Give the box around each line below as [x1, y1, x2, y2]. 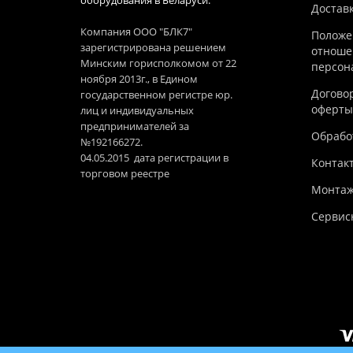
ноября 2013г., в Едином [80, 72, 198, 87]
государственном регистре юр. [80, 87, 232, 102]
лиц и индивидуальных [80, 103, 194, 118]
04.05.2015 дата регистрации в [80, 150, 229, 165]
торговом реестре [80, 166, 172, 181]
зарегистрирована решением [80, 40, 226, 55]
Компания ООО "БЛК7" [80, 24, 192, 39]
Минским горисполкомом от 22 [80, 56, 236, 71]
